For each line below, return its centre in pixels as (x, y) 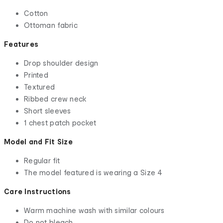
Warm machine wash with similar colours (94, 211)
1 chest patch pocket (60, 123)
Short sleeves (49, 111)
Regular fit (42, 161)
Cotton (36, 13)
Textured (40, 87)
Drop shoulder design (61, 63)
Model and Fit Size (39, 142)
